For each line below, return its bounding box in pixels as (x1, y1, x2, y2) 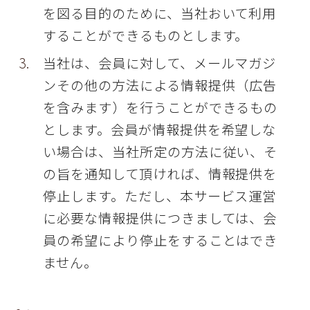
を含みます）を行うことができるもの (43, 98, 278, 118)
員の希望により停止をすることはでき (43, 230, 278, 250)
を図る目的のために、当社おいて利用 (43, 3, 277, 24)
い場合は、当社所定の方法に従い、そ (43, 142, 278, 162)
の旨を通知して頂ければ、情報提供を (43, 164, 277, 184)
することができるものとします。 (43, 26, 249, 46)
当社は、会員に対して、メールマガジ (43, 53, 277, 73)
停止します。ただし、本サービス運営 (43, 186, 277, 206)
